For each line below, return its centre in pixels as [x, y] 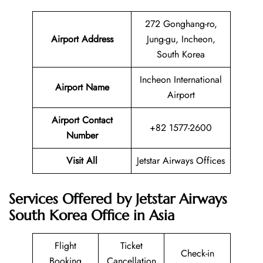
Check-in [197, 253]
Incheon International [181, 80]
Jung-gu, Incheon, [181, 39]
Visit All [82, 161]
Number [82, 136]
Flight [65, 245]
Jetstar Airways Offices [181, 161]
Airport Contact [82, 120]
